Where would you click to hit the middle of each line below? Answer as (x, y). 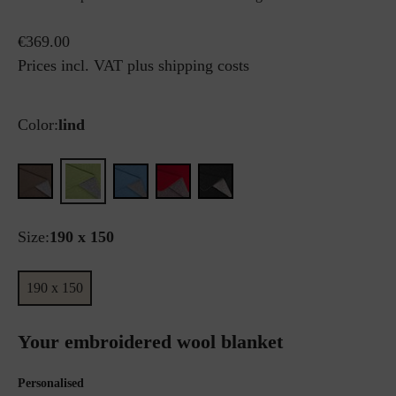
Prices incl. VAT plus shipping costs (133, 65)
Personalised (51, 383)
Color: (38, 125)
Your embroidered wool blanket (150, 342)
